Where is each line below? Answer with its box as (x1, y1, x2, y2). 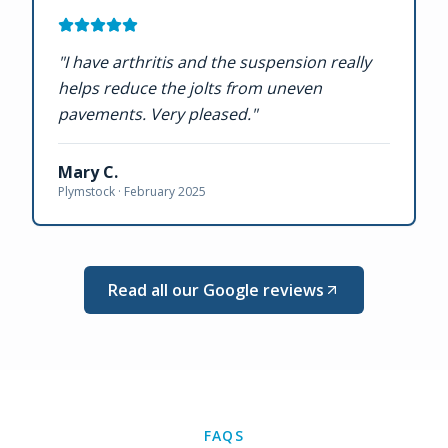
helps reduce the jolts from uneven (58, 77, 322, 99)
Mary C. (58, 161, 118, 183)
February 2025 (124, 183, 206, 200)
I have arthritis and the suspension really (64, 51, 371, 73)
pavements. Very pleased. (58, 103, 251, 125)
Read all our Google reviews (108, 279, 324, 301)
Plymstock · (58, 183, 124, 200)
